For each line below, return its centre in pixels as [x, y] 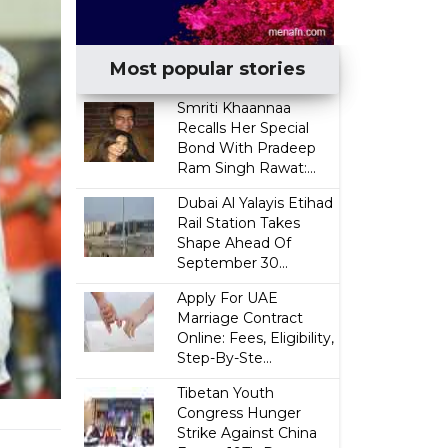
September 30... [233, 263]
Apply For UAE [228, 298]
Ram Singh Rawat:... [247, 168]
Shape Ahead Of [234, 243]
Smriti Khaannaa [234, 108]
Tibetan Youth [226, 393]
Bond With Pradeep [247, 148]
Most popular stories [208, 69]
